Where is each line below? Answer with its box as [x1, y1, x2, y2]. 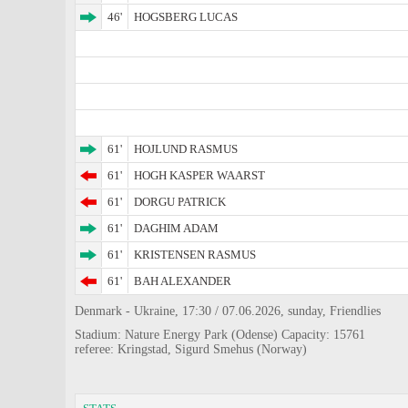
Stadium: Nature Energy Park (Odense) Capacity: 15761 [75, 328, 365, 342]
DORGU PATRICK [134, 195, 226, 209]
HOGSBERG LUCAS [134, 10, 238, 24]
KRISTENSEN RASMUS [134, 248, 256, 261]
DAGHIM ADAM [134, 221, 219, 235]
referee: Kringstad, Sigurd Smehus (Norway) [75, 342, 307, 356]
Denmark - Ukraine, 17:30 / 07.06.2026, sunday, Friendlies [75, 304, 381, 318]
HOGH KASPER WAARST [134, 168, 265, 182]
